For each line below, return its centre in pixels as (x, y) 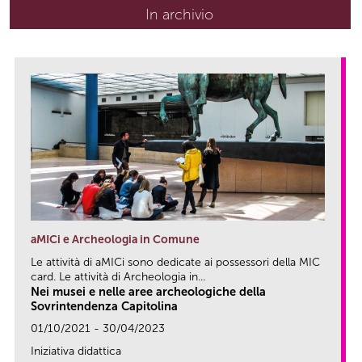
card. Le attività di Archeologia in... (118, 276)
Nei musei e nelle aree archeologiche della (148, 291)
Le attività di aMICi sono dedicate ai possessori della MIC (175, 262)
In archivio (179, 14)
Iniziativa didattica (76, 351)
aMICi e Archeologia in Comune (115, 239)
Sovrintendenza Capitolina (104, 306)
